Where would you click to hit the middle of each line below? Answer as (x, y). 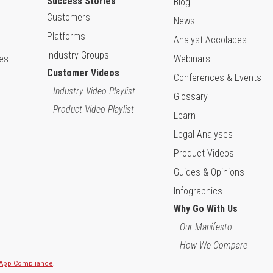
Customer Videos (83, 73)
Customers (69, 17)
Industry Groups (78, 55)
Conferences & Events (218, 78)
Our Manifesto (206, 227)
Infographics (198, 191)
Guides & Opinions (209, 172)
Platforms (66, 36)
